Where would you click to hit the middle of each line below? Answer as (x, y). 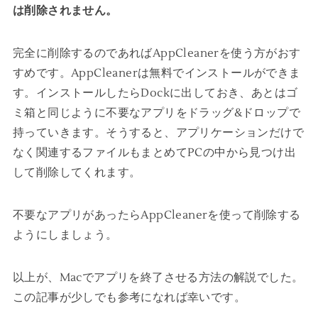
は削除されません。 (65, 11)
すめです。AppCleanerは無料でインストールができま (157, 73)
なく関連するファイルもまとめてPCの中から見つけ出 (154, 153)
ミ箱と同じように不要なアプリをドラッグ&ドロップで (156, 113)
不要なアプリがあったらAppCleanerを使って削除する (157, 215)
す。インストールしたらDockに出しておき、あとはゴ (155, 93)
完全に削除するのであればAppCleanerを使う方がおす (157, 54)
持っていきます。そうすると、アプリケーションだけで (158, 133)
